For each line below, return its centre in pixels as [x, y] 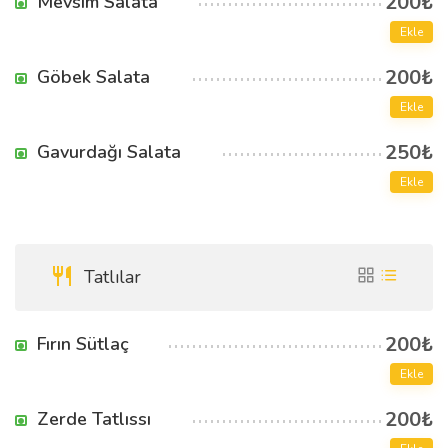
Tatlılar [110, 277]
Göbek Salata [93, 77]
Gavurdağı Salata [109, 152]
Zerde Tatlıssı [94, 419]
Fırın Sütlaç [83, 344]
